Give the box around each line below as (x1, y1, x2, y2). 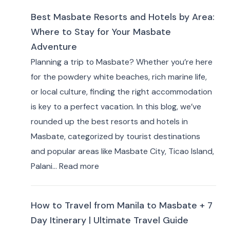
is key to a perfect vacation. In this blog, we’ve (30, 101, 201, 112)
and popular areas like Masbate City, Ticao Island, (30, 145, 214, 157)
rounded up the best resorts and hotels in (30, 116, 188, 127)
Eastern (49, 46, 79, 57)
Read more (59, 160, 99, 171)
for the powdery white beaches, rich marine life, (30, 71, 207, 82)
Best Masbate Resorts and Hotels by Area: (30, 10, 215, 23)
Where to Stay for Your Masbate (30, 25, 171, 37)
